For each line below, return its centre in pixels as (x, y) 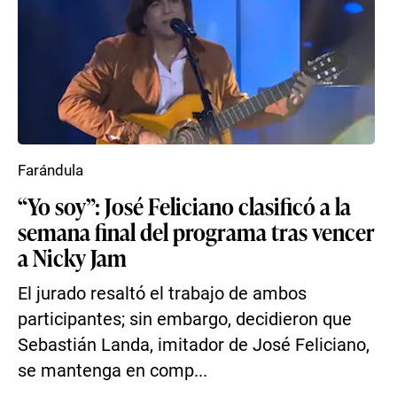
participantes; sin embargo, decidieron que (185, 319)
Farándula (51, 170)
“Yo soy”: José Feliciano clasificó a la (184, 206)
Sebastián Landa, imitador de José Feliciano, (194, 345)
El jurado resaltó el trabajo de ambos (162, 294)
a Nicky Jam (72, 257)
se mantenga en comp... (113, 371)
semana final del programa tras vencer (196, 231)
